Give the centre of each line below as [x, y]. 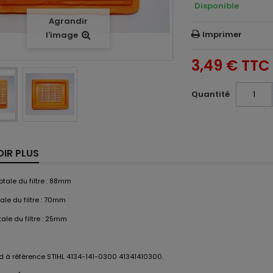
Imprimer [222, 34]
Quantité [211, 94]
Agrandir [68, 21]
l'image [62, 35]
